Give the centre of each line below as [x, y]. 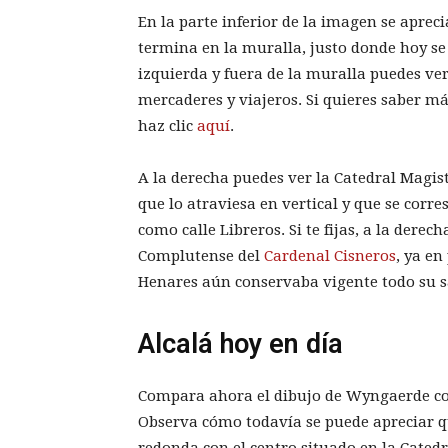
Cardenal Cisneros [330, 255]
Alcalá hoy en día [240, 343]
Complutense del [201, 255]
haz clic [167, 125]
